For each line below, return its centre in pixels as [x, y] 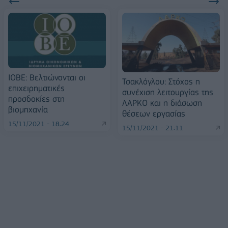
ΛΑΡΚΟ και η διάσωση [162, 103]
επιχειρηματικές [36, 88]
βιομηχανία [28, 109]
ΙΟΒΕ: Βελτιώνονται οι [47, 77]
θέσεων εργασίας [154, 114]
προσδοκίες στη [36, 98]
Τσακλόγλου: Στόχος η [161, 82]
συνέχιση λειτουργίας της [168, 92]
